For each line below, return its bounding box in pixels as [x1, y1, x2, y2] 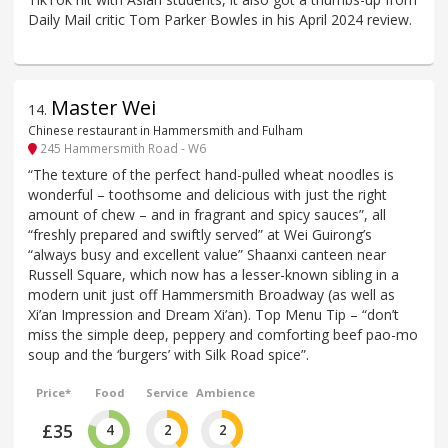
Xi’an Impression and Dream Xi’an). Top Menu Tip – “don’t [28, 305, 399, 325]
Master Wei [51, 93, 156, 121]
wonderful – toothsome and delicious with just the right [28, 185, 387, 205]
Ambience [196, 385, 256, 401]
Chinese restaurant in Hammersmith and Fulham [28, 121, 303, 138]
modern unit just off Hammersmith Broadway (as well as [28, 285, 395, 305]
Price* [36, 385, 72, 401]
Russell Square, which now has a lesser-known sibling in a [28, 265, 399, 285]
